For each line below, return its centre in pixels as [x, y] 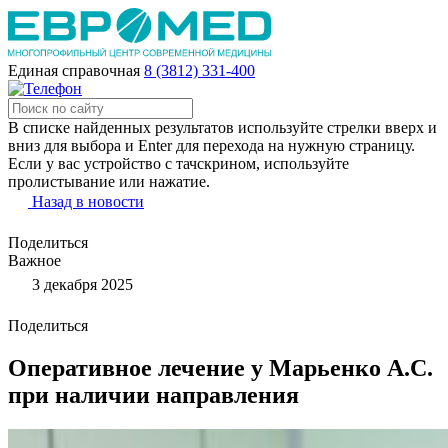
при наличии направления [153, 394]
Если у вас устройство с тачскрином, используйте [178, 163]
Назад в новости [88, 201]
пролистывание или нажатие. [109, 181]
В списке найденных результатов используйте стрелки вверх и [222, 127]
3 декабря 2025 [80, 284]
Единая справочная [74, 70]
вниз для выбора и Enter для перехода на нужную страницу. [211, 145]
